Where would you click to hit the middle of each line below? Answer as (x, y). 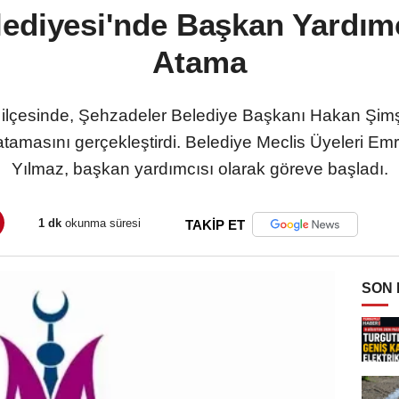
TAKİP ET (215, 224)
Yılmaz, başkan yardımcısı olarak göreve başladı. (199, 168)
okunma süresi (101, 224)
